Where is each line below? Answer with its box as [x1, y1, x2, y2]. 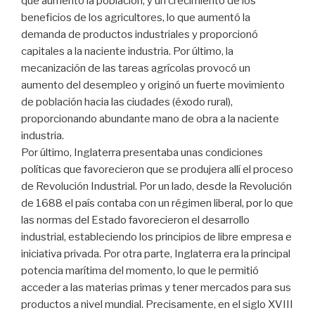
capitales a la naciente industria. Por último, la [21, 44, 233, 58]
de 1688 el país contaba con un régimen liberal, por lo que [21, 196, 293, 210]
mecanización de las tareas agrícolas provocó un [21, 61, 250, 75]
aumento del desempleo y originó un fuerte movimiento [21, 78, 285, 91]
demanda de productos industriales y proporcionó [21, 27, 258, 41]
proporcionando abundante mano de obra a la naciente [21, 112, 279, 125]
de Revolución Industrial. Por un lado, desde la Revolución [21, 179, 292, 193]
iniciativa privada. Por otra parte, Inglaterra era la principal [21, 247, 290, 260]
